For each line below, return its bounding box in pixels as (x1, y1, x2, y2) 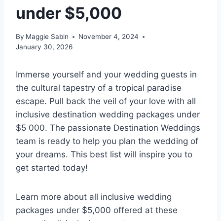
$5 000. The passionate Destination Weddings (16, 123, 200, 133)
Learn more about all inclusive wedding (16, 192, 172, 202)
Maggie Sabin (26, 33, 69, 41)
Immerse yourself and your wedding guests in (16, 70, 197, 80)
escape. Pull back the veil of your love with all (16, 96, 196, 107)
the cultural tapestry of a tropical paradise (16, 83, 182, 93)
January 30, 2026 (16, 43, 73, 51)
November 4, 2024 (78, 33, 139, 41)
